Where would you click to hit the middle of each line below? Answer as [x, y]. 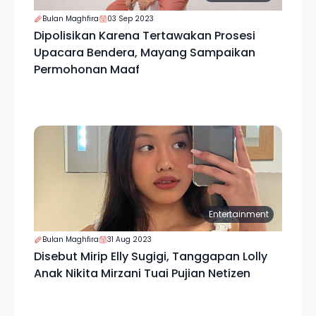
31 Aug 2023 [129, 239]
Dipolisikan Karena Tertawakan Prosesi [145, 36]
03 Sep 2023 [130, 19]
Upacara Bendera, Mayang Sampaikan [145, 53]
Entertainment [238, 214]
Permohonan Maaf [87, 69]
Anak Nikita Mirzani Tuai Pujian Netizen [142, 273]
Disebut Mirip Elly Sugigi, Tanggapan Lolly [151, 256]
